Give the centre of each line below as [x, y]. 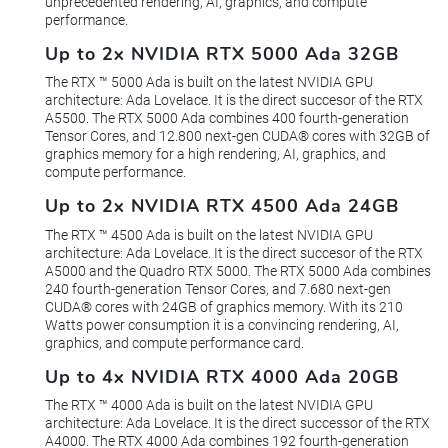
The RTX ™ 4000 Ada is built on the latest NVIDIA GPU [209, 405]
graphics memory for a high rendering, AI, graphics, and [215, 154]
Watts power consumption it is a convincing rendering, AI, [222, 324]
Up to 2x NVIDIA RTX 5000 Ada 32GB [222, 54]
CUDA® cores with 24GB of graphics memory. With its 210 [224, 306]
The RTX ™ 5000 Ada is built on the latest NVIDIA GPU [209, 82]
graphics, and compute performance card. [174, 342]
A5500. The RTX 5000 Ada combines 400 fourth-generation [227, 118]
